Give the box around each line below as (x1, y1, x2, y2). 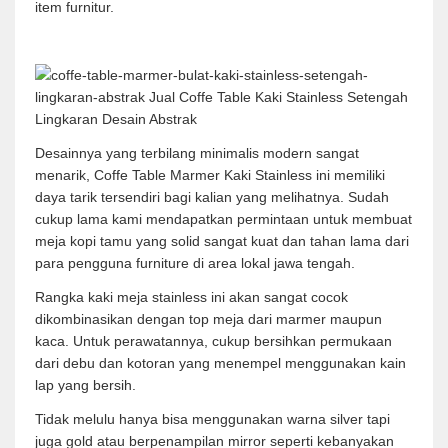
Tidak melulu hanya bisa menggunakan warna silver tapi (35, 411, 390, 427)
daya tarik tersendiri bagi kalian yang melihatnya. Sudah (35, 189, 389, 205)
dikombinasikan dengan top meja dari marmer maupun (35, 311, 382, 327)
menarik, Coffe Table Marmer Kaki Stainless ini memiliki (35, 167, 385, 183)
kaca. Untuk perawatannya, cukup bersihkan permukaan (35, 333, 392, 349)
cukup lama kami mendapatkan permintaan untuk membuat (35, 211, 412, 227)
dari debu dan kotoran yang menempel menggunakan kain (35, 355, 406, 371)
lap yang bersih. (35, 377, 136, 393)
